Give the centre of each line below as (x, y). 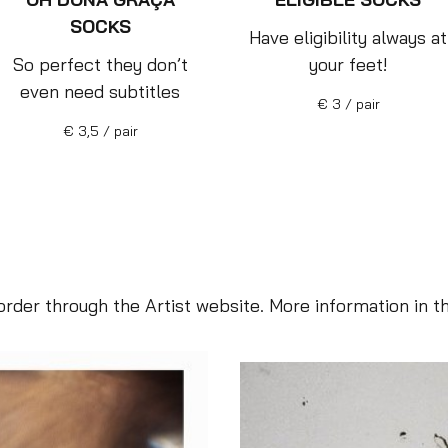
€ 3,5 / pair (100, 131)
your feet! (348, 65)
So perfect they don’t (100, 65)
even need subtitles (100, 92)
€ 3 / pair (348, 104)
